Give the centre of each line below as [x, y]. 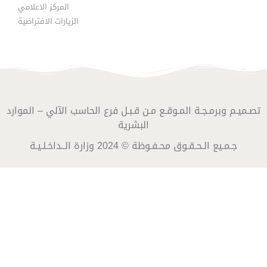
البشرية [133, 125]
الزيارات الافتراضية [48, 21]
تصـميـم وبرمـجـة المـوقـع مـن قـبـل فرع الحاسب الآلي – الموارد [133, 110]
